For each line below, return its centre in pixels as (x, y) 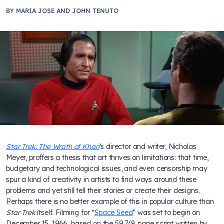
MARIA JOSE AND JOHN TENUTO (67, 11)
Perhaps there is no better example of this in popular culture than (110, 202)
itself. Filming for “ (65, 213)
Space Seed (114, 213)
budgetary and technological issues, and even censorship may (107, 169)
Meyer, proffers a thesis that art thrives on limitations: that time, (107, 158)
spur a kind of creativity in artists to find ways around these (101, 180)
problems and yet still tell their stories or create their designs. (103, 191)
